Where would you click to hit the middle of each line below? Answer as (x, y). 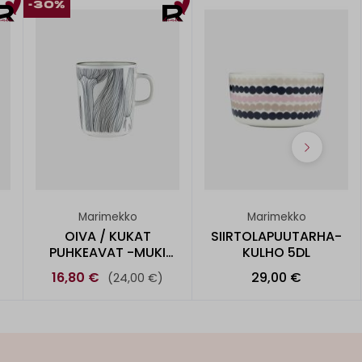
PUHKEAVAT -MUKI (107, 252)
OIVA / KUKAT (107, 236)
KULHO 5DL (276, 252)
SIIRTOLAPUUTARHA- (276, 236)
